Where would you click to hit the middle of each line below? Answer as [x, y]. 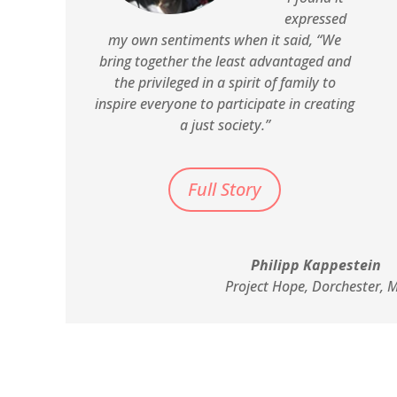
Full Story [225, 190]
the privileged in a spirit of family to [225, 83]
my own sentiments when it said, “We [225, 40]
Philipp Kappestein [316, 265]
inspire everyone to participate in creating [225, 104]
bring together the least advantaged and [225, 62]
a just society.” [225, 125]
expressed [315, 19]
